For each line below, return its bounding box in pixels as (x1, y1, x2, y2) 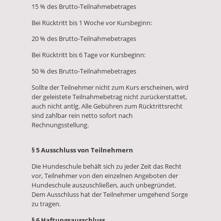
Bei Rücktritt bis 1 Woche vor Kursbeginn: (32, 18, 152, 27)
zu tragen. (32, 199, 61, 209)
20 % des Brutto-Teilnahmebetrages (32, 34, 136, 43)
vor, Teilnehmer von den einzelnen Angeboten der (32, 171, 178, 181)
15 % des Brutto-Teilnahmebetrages (32, 1, 136, 11)
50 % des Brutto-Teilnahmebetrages (32, 66, 136, 75)
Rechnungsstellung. (32, 120, 89, 129)
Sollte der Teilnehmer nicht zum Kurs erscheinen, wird (32, 82, 188, 92)
